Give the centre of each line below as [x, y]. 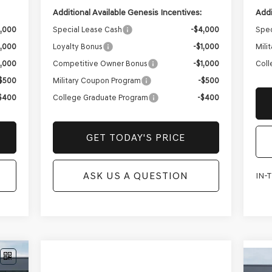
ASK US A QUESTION [136, 176]
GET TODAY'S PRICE [136, 138]
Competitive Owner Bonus [100, 64]
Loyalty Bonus [77, 47]
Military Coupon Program [97, 81]
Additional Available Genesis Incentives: [127, 13]
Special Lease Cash [87, 30]
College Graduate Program [100, 98]
